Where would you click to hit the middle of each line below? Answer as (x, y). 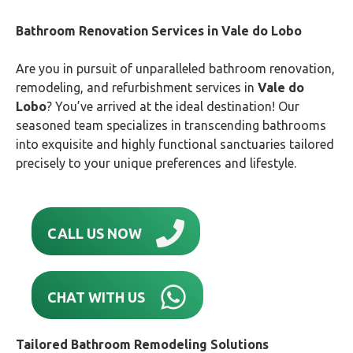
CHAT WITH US (96, 297)
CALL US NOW (95, 233)
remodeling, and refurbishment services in (137, 87)
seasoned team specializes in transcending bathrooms (171, 125)
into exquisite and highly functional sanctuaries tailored (175, 144)
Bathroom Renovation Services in (119, 31)
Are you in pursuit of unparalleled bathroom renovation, (175, 69)
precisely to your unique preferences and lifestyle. (156, 163)
